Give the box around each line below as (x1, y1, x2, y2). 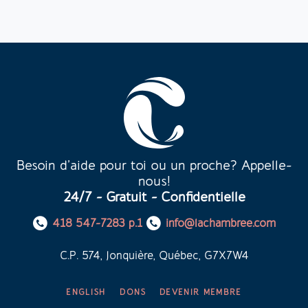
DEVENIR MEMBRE (159, 288, 242, 297)
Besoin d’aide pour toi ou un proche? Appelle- (16, 159, 291, 173)
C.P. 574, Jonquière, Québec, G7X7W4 (59, 250, 249, 262)
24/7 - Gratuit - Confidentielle (63, 191, 245, 205)
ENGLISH (66, 288, 106, 297)
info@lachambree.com (166, 219, 276, 230)
